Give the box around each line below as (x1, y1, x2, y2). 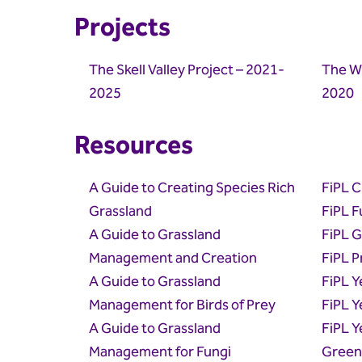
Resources (74, 125, 193, 167)
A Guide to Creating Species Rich (89, 176, 295, 200)
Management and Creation (89, 246, 257, 271)
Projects (74, 7, 170, 49)
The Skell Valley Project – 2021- (89, 58, 284, 82)
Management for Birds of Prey (89, 293, 276, 318)
